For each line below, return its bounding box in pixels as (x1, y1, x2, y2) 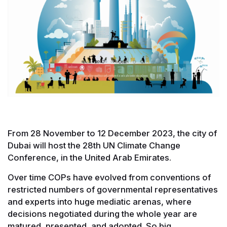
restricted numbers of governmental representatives (8, 184, 218, 195)
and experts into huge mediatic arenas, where (8, 196, 192, 207)
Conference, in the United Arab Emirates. (8, 152, 171, 163)
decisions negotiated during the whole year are (8, 208, 197, 219)
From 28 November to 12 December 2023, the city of (8, 128, 217, 138)
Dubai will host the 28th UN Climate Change (8, 140, 180, 150)
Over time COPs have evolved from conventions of (8, 172, 211, 182)
